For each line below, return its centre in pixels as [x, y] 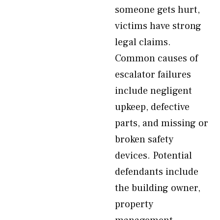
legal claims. [143, 42]
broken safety [144, 139]
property [134, 204]
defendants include [157, 172]
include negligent [153, 91]
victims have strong [158, 26]
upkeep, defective [152, 107]
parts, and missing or [162, 123]
